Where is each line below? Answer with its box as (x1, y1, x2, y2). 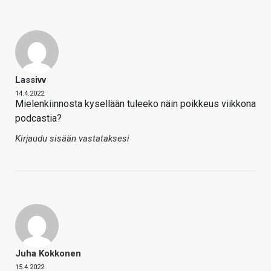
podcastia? (15, 112, 62, 124)
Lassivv (15, 74, 46, 85)
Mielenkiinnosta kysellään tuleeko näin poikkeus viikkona (15, 97, 256, 109)
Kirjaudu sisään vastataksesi (15, 132, 129, 144)
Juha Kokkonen (15, 247, 81, 259)
